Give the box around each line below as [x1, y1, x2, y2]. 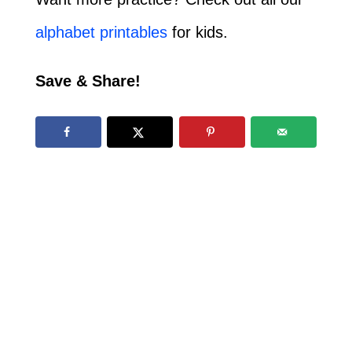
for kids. [167, 24, 228, 42]
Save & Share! [35, 72, 141, 90]
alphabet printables [35, 24, 167, 42]
